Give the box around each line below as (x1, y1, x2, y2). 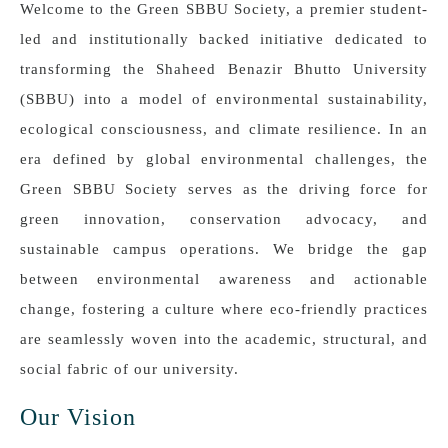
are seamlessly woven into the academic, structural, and (20, 331, 428, 348)
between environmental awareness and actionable (20, 271, 428, 288)
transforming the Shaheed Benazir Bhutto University (20, 61, 428, 78)
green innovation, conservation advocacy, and (20, 211, 428, 228)
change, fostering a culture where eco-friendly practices (20, 301, 428, 318)
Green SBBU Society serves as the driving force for (20, 181, 428, 198)
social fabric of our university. (20, 361, 239, 378)
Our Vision (20, 404, 136, 431)
